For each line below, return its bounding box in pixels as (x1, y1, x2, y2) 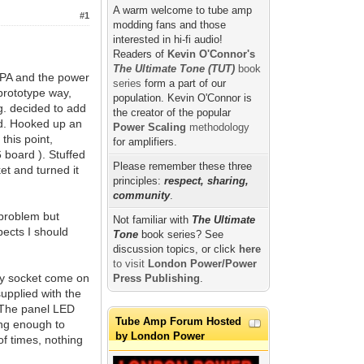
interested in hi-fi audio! (113, 33, 223, 46)
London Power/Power (148, 258, 258, 271)
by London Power (115, 330, 206, 343)
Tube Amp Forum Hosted (115, 315, 242, 328)
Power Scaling (113, 121, 187, 134)
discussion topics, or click (113, 243, 240, 256)
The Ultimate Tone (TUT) (113, 63, 236, 76)
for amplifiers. (113, 136, 178, 149)
